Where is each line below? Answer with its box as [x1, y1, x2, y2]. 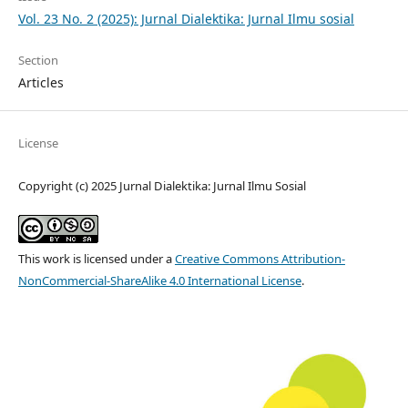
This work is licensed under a [17, 250, 175, 267]
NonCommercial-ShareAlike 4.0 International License [17, 271, 301, 289]
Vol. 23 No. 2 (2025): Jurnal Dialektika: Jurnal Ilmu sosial [17, 9, 354, 27]
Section [17, 51, 58, 68]
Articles [17, 73, 64, 91]
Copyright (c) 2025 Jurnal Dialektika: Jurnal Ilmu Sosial [17, 177, 306, 194]
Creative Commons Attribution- [174, 250, 345, 267]
